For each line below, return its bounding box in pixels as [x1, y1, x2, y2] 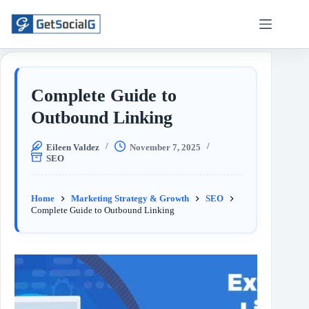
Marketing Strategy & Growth [71, 192, 189, 203]
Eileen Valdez [46, 141, 99, 152]
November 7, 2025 [130, 141, 201, 152]
